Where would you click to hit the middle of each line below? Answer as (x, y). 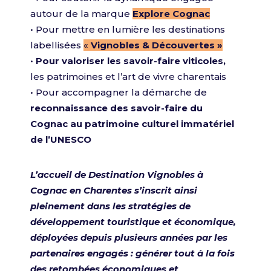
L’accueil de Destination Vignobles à (117, 174)
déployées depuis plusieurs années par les (129, 237)
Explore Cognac (171, 13)
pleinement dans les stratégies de (110, 206)
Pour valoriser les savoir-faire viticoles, (131, 60)
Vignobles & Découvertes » (155, 45)
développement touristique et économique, (133, 221)
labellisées (57, 45)
